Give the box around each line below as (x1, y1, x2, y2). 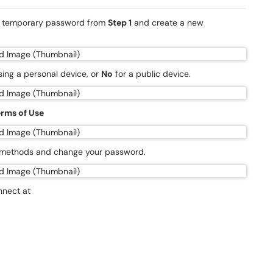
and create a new (132, 17, 204, 28)
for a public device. (113, 68, 191, 79)
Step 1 (108, 17, 132, 28)
